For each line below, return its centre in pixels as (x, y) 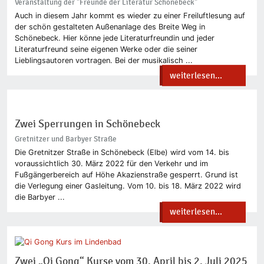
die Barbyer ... (39, 197)
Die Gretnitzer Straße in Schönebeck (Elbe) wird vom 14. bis (122, 152)
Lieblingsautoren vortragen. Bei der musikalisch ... (103, 61)
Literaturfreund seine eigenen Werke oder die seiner (106, 49)
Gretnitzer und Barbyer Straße (65, 138)
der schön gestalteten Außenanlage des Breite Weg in (110, 27)
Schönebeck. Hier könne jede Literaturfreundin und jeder (114, 38)
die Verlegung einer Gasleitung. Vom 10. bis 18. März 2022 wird (128, 186)
